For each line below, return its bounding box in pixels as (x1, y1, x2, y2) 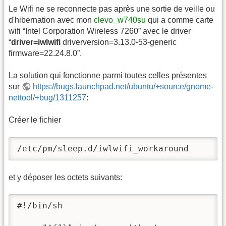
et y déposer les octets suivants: (9, 173, 122, 182)
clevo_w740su (94, 15, 146, 24)
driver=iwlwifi (11, 37, 61, 46)
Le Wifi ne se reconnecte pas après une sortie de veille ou (9, 4, 215, 13)
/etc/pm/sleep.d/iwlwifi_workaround (17, 143, 189, 153)
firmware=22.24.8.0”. (9, 48, 82, 58)
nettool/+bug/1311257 (9, 93, 86, 102)
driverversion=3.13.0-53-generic (61, 37, 177, 46)
